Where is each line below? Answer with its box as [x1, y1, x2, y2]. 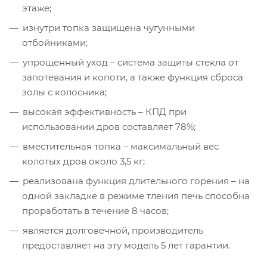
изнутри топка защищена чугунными [23, 21, 195, 33]
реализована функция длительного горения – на [23, 175, 250, 187]
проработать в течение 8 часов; [22, 204, 169, 216]
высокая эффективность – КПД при [23, 105, 187, 117]
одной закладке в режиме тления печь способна [22, 190, 250, 201]
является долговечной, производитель [23, 224, 203, 236]
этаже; [22, 2, 51, 14]
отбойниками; [22, 36, 88, 48]
